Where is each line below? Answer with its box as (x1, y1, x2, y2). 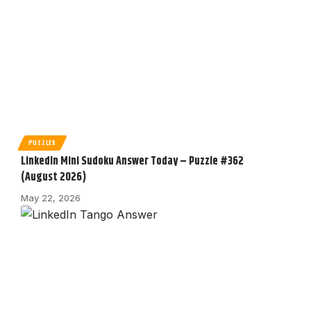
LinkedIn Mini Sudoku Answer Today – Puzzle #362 (21, 153, 244, 171)
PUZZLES (28, 137, 56, 148)
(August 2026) (21, 169, 86, 187)
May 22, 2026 (21, 192, 81, 204)
